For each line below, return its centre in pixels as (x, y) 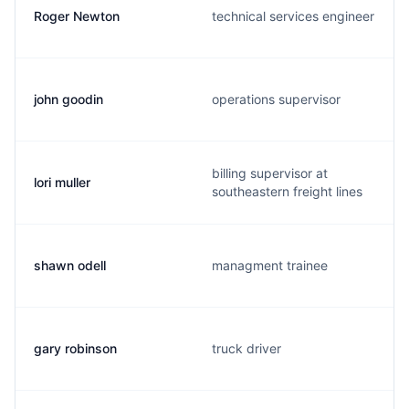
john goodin (68, 99)
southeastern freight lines (287, 191)
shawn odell (70, 265)
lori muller (62, 182)
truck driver (246, 348)
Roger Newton (77, 16)
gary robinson (75, 348)
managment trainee (270, 265)
